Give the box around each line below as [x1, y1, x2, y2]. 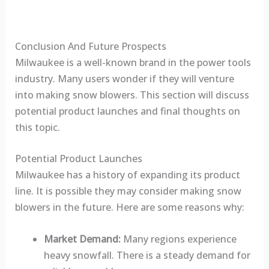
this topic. [14, 120, 60, 134]
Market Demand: [43, 232, 121, 246]
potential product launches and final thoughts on [14, 104, 240, 118]
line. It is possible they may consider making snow [14, 184, 241, 198]
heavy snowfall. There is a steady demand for [43, 248, 250, 262]
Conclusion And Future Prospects [14, 39, 166, 53]
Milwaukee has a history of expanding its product [14, 168, 240, 182]
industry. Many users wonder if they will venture [14, 71, 234, 85]
